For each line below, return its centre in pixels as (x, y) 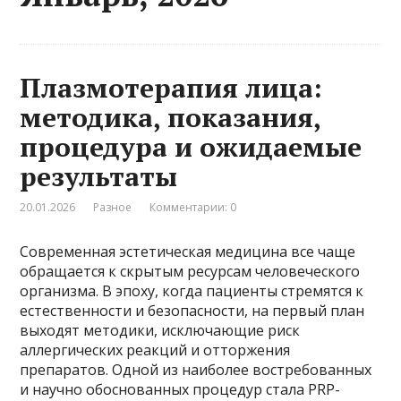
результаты (99, 176)
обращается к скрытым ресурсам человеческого (190, 271)
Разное (113, 207)
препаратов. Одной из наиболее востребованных (196, 369)
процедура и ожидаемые (191, 146)
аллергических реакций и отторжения (155, 350)
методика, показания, (171, 117)
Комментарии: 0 (193, 207)
